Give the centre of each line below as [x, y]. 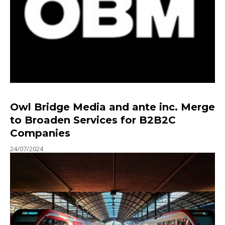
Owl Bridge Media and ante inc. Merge [113, 107]
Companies [40, 133]
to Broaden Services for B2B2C [93, 120]
